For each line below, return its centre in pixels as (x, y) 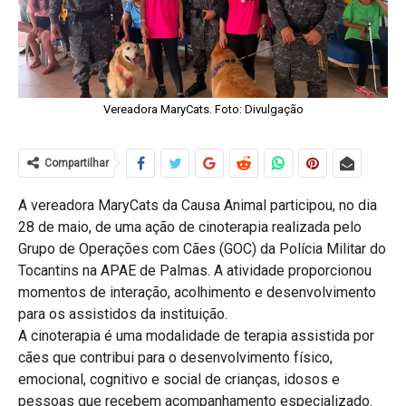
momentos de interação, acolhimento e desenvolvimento (197, 292)
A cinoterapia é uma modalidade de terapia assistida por (196, 335)
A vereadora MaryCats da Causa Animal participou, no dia (198, 205)
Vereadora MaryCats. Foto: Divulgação (203, 109)
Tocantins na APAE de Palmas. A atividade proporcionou (195, 270)
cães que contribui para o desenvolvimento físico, (175, 357)
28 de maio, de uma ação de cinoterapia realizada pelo (190, 227)
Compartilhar (77, 163)
